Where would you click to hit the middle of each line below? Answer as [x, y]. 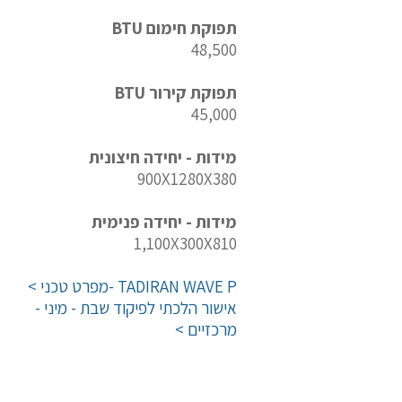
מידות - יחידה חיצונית [163, 157]
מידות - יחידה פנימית [164, 222]
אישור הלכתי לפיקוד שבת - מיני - [136, 308]
